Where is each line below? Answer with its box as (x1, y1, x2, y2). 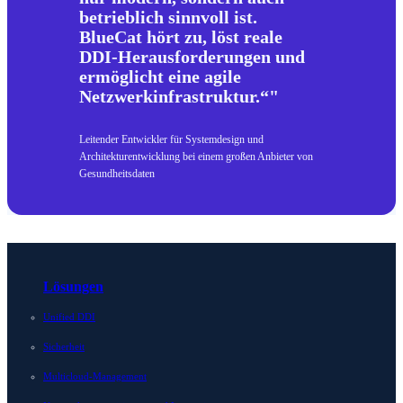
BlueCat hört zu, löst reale (79, 27, 282, 48)
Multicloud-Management (43, 371, 147, 381)
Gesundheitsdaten (79, 167, 155, 181)
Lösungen (43, 279, 103, 294)
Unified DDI (43, 311, 95, 322)
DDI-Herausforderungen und (79, 47, 305, 67)
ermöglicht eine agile (79, 67, 241, 87)
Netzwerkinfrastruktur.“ (79, 86, 269, 107)
